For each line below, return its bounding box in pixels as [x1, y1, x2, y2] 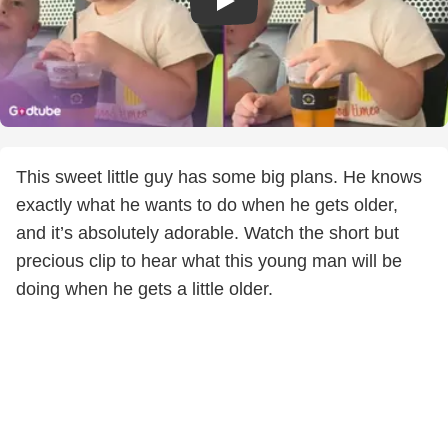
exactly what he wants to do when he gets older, [16, 195, 398, 215]
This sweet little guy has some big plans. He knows [16, 167, 422, 187]
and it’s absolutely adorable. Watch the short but [16, 223, 399, 243]
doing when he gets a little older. [16, 279, 273, 299]
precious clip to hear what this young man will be [16, 251, 402, 271]
